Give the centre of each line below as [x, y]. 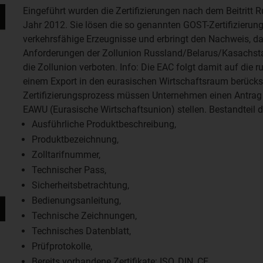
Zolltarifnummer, [66, 155]
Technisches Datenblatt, [81, 231]
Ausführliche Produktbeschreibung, [104, 124]
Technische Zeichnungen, [84, 216]
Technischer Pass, [69, 170]
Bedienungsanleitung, [76, 200]
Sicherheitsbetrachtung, [80, 185]
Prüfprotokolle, [62, 246]
